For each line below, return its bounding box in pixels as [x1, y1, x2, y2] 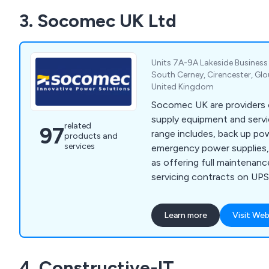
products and [64, 131, 118, 142]
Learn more [164, 210, 208, 221]
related [64, 121, 91, 131]
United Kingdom [151, 82, 214, 92]
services [64, 141, 95, 152]
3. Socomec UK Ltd [19, 10, 177, 32]
